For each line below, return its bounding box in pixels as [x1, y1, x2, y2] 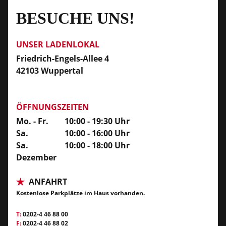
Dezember [16, 151, 56, 163]
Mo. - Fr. [16, 115, 48, 127]
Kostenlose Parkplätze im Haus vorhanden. [16, 188, 145, 197]
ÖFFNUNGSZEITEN [16, 101, 89, 112]
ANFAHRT [29, 176, 67, 187]
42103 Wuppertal [16, 65, 83, 76]
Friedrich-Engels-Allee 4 [16, 52, 109, 64]
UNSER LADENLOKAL [16, 38, 99, 50]
